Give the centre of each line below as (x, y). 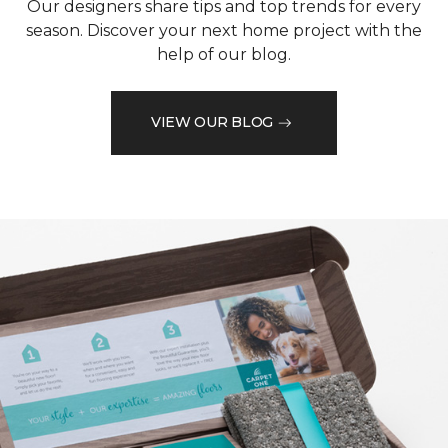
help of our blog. (224, 54)
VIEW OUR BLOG (212, 122)
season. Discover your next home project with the (224, 30)
